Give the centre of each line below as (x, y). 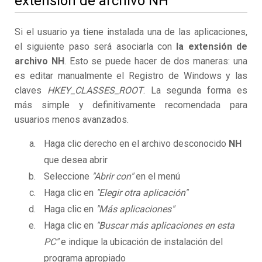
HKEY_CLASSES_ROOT (95, 91)
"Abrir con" (113, 177)
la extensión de (212, 47)
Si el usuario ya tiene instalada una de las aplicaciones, (131, 32)
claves (31, 91)
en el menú (157, 177)
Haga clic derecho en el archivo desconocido (136, 144)
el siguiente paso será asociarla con (96, 47)
